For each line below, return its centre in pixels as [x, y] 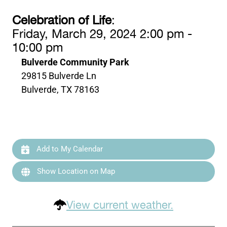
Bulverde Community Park [75, 62]
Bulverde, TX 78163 [61, 90]
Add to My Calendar [69, 149]
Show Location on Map [75, 172]
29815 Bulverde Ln [59, 76]
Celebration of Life [62, 21]
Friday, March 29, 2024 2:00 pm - [102, 35]
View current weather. [120, 205]
